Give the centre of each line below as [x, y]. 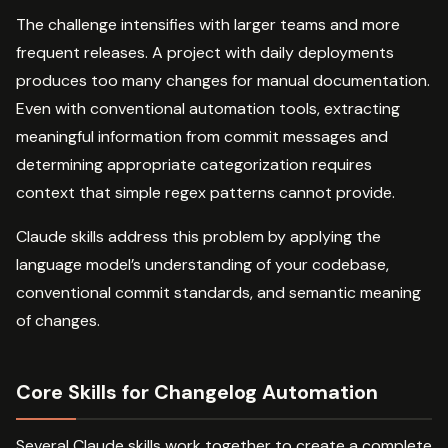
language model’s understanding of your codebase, [202, 264]
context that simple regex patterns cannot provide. [205, 192]
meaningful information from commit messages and [202, 136]
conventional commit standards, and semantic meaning [218, 292]
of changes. [58, 320]
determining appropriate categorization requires [194, 164]
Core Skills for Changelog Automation [197, 391]
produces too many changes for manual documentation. [223, 80]
